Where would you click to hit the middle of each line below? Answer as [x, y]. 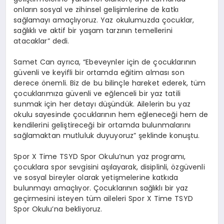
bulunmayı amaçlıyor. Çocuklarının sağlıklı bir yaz [101, 188]
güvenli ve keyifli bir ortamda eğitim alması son [99, 73]
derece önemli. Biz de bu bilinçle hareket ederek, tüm [110, 83]
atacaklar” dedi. [41, 41]
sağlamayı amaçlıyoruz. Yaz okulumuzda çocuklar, [104, 20]
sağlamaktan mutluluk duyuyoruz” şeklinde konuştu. [107, 136]
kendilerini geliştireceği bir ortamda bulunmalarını [102, 125]
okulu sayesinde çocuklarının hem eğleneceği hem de [111, 115]
